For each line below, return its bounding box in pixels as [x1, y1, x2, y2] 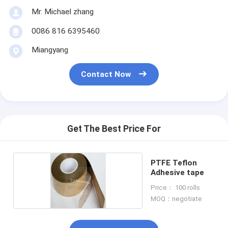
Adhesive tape [150, 167, 204, 177]
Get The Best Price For [67, 124, 161, 134]
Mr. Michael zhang [31, 7, 94, 16]
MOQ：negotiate [150, 194, 202, 203]
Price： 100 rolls [150, 183, 200, 191]
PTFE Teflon [150, 158, 197, 167]
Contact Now [81, 70, 131, 79]
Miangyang [31, 45, 68, 54]
